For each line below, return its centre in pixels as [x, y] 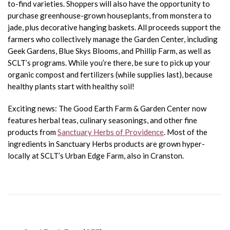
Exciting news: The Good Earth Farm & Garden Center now [107, 109]
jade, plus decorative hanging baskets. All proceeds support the [114, 27]
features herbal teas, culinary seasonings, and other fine [102, 120]
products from [33, 132]
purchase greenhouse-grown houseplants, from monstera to [110, 16]
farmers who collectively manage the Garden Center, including [113, 39]
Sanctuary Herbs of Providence [111, 132]
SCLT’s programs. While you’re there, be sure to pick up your [109, 63]
